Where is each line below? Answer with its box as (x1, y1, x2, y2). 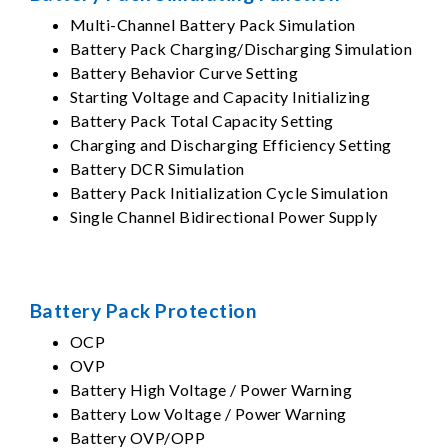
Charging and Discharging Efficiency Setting (70, 135, 392, 154)
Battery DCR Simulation (70, 159, 245, 178)
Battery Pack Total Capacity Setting (70, 111, 334, 130)
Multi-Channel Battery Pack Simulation (70, 15, 356, 34)
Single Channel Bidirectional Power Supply (70, 207, 378, 226)
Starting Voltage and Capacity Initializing (70, 87, 371, 106)
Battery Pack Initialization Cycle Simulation (70, 183, 389, 202)
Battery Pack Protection (30, 299, 258, 322)
